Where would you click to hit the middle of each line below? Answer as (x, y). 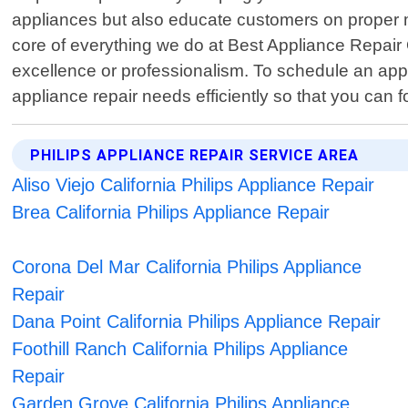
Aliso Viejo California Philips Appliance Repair (194, 185)
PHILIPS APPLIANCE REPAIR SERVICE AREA (195, 156)
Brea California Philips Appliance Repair (171, 213)
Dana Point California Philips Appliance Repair (197, 322)
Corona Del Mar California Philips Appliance (187, 267)
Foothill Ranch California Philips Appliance (180, 349)
